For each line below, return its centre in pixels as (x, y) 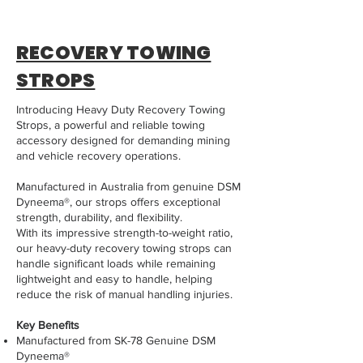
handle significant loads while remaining (116, 263)
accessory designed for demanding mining (123, 140)
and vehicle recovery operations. (100, 156)
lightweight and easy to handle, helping (114, 279)
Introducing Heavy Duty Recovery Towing (121, 109)
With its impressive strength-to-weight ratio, (124, 233)
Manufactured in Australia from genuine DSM (128, 186)
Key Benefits (48, 325)
